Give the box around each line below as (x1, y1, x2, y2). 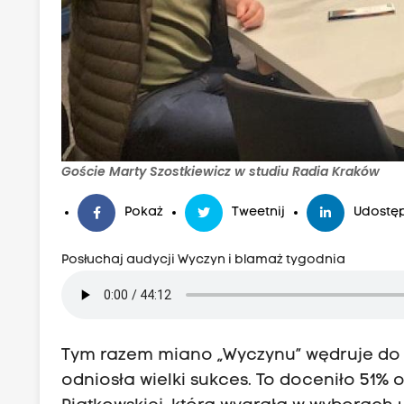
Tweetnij (232, 206, 286, 220)
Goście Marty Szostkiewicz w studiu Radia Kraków (61, 162, 381, 181)
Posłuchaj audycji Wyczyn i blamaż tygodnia (61, 253, 346, 268)
